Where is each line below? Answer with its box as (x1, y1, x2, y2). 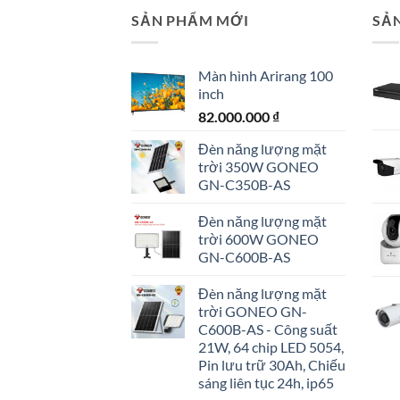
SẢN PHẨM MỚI (131, 12, 249, 29)
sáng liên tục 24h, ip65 (198, 373, 334, 391)
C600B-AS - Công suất (198, 320, 337, 337)
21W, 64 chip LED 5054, (198, 337, 344, 355)
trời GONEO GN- (198, 302, 307, 320)
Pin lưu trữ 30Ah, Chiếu (198, 355, 346, 373)
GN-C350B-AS (198, 175, 290, 193)
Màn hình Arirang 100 (198, 66, 333, 84)
